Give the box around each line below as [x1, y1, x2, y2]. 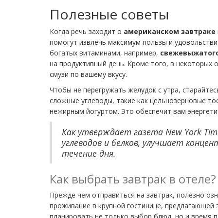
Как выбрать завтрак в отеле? [50, 170, 216, 187]
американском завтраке [124, 26, 216, 36]
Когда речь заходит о [50, 26, 124, 36]
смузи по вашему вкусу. [50, 69, 127, 79]
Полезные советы [50, 4, 169, 23]
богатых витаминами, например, [50, 48, 160, 57]
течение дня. [62, 147, 115, 159]
